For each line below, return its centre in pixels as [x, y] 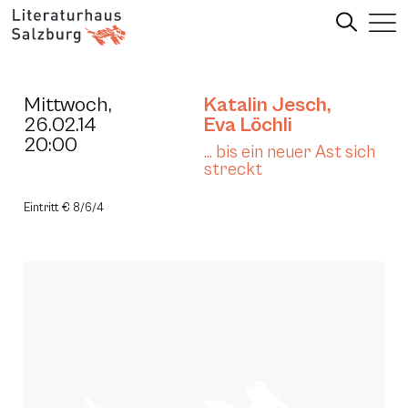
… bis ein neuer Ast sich [290, 152]
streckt [233, 169]
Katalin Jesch [265, 105]
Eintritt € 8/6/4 [64, 208]
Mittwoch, [68, 105]
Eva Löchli [248, 125]
